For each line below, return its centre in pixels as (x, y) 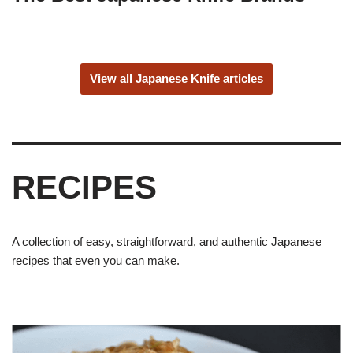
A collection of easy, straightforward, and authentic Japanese (167, 242)
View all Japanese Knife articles (176, 79)
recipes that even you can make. (96, 261)
